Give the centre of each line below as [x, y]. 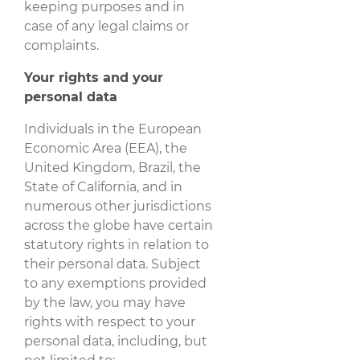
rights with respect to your [110, 321]
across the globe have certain [119, 225]
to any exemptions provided [115, 283]
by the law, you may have [105, 302]
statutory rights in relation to [117, 244]
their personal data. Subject [112, 264]
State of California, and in [103, 186]
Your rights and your [94, 77]
